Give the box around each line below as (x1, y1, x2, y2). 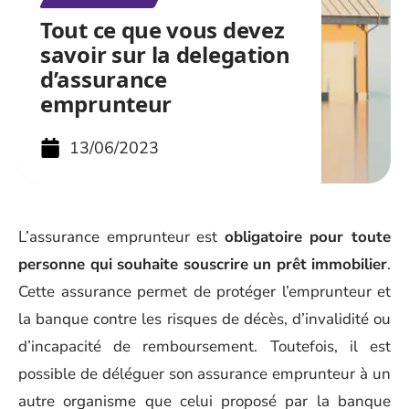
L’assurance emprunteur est (18, 226, 225, 247)
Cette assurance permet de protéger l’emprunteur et (18, 281, 391, 302)
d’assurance (40, 64, 167, 94)
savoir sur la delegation (40, 39, 290, 69)
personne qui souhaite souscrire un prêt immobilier (18, 254, 387, 275)
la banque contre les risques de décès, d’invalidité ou (18, 309, 391, 330)
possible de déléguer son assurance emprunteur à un (18, 363, 391, 384)
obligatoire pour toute (224, 226, 392, 247)
